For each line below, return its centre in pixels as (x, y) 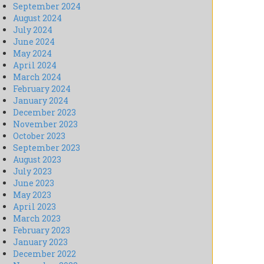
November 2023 (45, 124)
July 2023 (32, 171)
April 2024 (35, 65)
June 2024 (34, 42)
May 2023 (32, 195)
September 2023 (47, 148)
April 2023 (34, 207)
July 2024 (33, 30)
